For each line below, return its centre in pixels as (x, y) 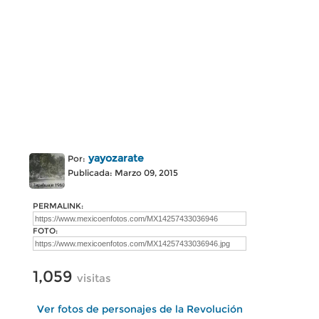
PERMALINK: (58, 206)
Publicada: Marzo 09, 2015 (123, 173)
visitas (94, 278)
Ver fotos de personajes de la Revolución (140, 309)
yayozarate (116, 158)
